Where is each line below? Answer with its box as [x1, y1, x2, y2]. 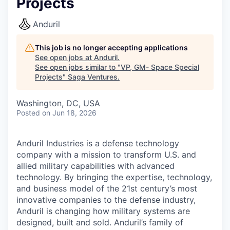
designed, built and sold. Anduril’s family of [16, 217, 183, 227]
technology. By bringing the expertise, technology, [16, 172, 212, 182]
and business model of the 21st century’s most [16, 183, 197, 194]
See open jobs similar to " [35, 63, 121, 71]
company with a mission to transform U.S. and [16, 149, 196, 160]
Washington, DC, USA [16, 98, 100, 108]
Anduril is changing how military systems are [16, 206, 190, 216]
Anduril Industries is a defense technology [16, 138, 179, 148]
